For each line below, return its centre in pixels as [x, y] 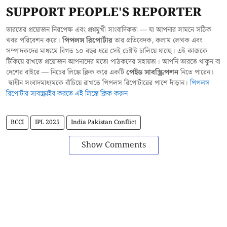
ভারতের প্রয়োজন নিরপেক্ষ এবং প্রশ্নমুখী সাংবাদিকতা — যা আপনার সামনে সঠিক [109, 30]
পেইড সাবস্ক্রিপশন [152, 73]
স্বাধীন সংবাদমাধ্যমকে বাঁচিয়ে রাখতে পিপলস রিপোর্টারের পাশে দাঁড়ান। [98, 83]
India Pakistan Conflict [104, 123]
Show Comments [113, 145]
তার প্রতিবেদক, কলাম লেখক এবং [157, 41]
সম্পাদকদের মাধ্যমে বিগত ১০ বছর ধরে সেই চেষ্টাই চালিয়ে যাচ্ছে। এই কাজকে [107, 51]
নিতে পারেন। [196, 73]
